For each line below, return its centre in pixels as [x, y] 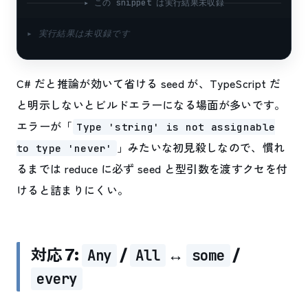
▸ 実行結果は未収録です [78, 33]
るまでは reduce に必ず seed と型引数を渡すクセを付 [152, 168]
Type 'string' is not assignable [176, 126]
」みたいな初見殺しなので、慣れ [201, 147]
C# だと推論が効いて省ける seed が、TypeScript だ [148, 83]
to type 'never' [65, 148]
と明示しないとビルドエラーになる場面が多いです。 [151, 104]
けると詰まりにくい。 [73, 189]
